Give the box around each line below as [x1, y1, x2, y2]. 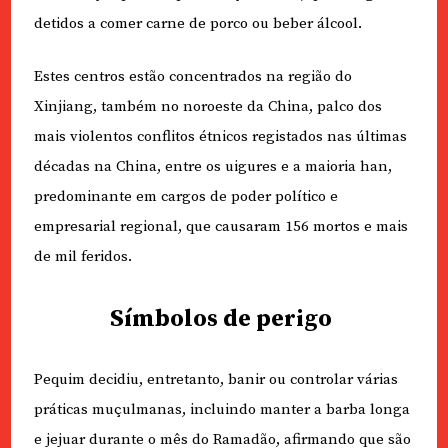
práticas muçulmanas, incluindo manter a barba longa [33, 400, 410, 420]
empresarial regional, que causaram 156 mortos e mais [33, 216, 408, 236]
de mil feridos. [33, 246, 132, 266]
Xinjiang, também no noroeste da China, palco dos [33, 96, 382, 116]
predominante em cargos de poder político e [33, 186, 338, 206]
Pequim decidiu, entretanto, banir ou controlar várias [33, 370, 398, 390]
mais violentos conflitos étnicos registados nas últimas [33, 126, 407, 146]
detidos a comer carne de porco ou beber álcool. [33, 14, 362, 34]
